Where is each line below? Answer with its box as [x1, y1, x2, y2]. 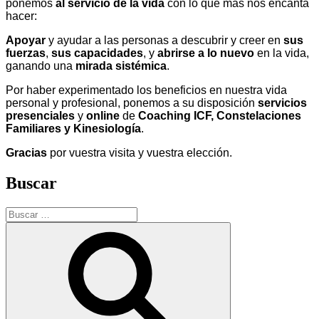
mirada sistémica [75, 59, 167, 72]
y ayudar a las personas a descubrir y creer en [46, 33, 283, 46]
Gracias [6, 146, 47, 159]
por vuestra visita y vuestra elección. [47, 146, 232, 159]
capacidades [74, 46, 143, 59]
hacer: [6, 9, 37, 22]
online [83, 109, 120, 122]
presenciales [6, 109, 78, 122]
